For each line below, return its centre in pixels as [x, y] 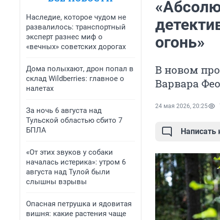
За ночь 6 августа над [64, 110]
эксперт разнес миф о [64, 37]
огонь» [180, 42]
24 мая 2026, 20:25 [181, 106]
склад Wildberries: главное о [75, 79]
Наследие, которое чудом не [76, 17]
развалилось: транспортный [76, 27]
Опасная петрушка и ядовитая [79, 204]
